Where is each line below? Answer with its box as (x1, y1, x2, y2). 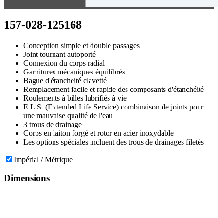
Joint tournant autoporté (23, 50, 96, 58)
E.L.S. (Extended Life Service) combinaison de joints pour (23, 102, 203, 111)
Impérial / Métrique (14, 155, 73, 163)
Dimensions (4, 173, 50, 183)
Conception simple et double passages (23, 41, 140, 50)
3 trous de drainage (23, 120, 82, 128)
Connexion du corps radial (23, 58, 105, 67)
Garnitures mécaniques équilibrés (23, 67, 125, 76)
